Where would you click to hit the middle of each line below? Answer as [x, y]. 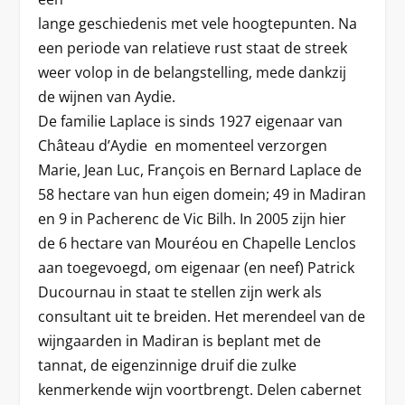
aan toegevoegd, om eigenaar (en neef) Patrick [197, 267]
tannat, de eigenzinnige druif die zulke [168, 365]
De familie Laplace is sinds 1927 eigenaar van [191, 121]
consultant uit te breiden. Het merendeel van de [202, 316]
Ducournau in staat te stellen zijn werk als [180, 292]
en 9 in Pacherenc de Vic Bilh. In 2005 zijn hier [193, 218]
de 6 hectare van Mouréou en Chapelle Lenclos [198, 243]
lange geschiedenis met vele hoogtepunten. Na [198, 23]
